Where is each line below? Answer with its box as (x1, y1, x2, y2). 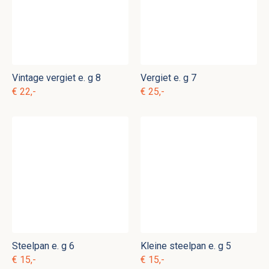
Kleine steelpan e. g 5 (141, 240, 231, 252)
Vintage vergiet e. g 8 (12, 72, 101, 84)
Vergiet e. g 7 (141, 72, 196, 84)
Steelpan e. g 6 (12, 240, 74, 252)
